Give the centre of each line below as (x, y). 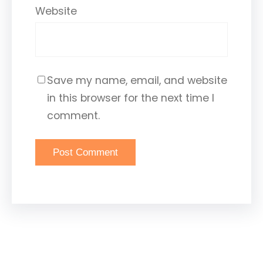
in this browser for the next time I (131, 98)
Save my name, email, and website (137, 81)
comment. (73, 116)
